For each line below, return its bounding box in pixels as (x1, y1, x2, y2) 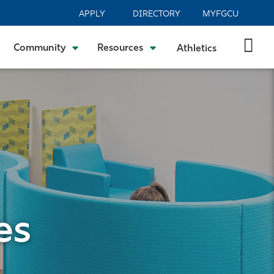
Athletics (176, 43, 217, 54)
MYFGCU (202, 10, 239, 19)
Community (13, 43, 66, 53)
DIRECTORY (132, 10, 180, 19)
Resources (97, 43, 144, 53)
